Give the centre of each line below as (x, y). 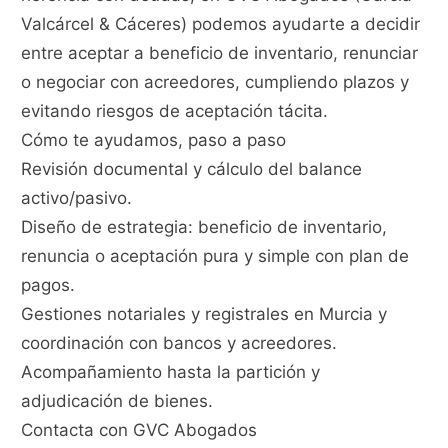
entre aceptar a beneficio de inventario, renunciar (220, 53)
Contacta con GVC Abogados (139, 430)
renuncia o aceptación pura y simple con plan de (215, 256)
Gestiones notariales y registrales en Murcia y (204, 314)
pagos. (48, 285)
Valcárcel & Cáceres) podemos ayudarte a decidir (221, 24)
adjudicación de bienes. (117, 401)
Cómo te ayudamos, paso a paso (154, 140)
